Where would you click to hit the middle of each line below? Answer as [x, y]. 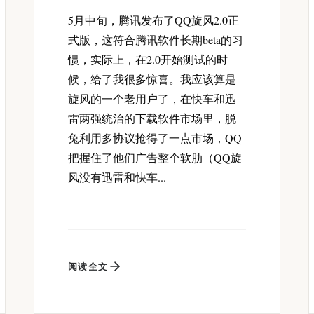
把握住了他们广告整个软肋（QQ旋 [155, 158]
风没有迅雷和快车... [117, 177]
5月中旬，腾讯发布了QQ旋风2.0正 [153, 20]
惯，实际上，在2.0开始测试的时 [148, 60]
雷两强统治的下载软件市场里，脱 [152, 118]
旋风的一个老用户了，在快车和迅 [152, 99]
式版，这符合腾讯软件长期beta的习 [156, 40]
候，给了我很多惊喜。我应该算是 [152, 79]
